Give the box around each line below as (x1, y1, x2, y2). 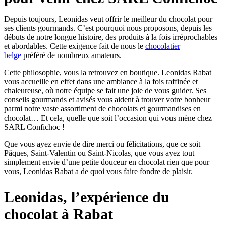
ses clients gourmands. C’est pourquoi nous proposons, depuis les (4, 24, 212, 33)
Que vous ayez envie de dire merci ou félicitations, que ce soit (4, 140, 200, 149)
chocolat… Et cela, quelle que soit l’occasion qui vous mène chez (4, 114, 212, 123)
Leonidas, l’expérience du (4, 189, 169, 206)
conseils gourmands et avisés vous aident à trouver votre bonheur (4, 95, 210, 104)
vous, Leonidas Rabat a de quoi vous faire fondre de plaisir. (4, 167, 193, 176)
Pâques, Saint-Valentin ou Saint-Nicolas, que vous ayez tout (4, 149, 194, 158)
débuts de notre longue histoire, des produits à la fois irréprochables (4, 33, 217, 42)
